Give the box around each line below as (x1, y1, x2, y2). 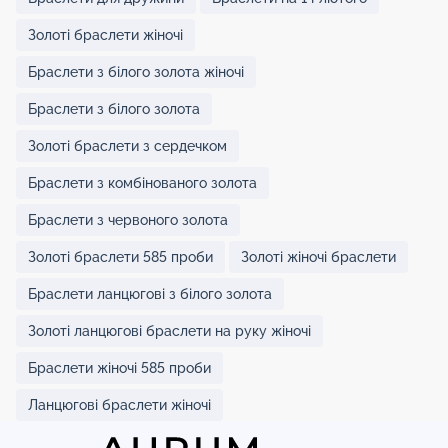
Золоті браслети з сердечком (28, 137, 227, 154)
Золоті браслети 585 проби (28, 248, 213, 265)
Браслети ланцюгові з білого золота (28, 285, 272, 302)
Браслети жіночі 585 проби (28, 359, 211, 376)
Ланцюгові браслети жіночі (28, 396, 211, 413)
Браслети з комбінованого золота (28, 174, 257, 191)
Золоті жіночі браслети (241, 248, 396, 265)
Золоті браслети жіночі (28, 26, 183, 43)
